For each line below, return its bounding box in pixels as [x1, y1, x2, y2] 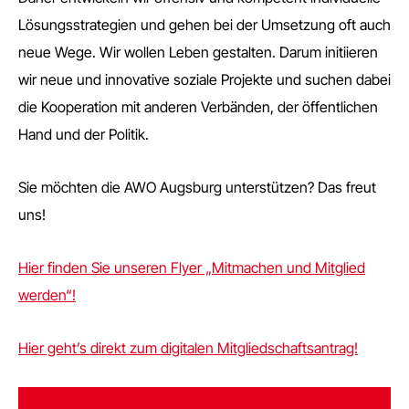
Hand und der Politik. [18, 125, 149, 143]
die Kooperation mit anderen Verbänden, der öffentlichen [18, 98, 378, 116]
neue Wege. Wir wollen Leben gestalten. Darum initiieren [18, 43, 378, 61]
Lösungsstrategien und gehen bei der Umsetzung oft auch [18, 16, 391, 34]
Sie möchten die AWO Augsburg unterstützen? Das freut [18, 178, 376, 196]
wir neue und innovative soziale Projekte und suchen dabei [18, 70, 391, 89]
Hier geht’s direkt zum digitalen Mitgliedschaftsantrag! [18, 339, 358, 357]
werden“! [18, 286, 76, 304]
